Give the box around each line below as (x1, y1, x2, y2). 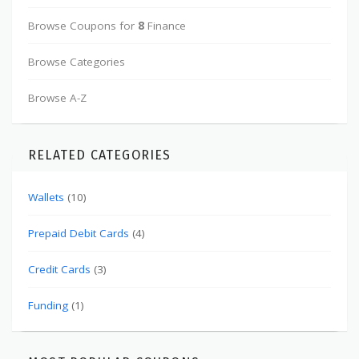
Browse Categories (28, 54, 125, 70)
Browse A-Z (28, 91, 87, 106)
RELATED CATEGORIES (28, 147, 171, 163)
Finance (144, 18, 186, 34)
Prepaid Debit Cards (28, 226, 129, 241)
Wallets (28, 190, 64, 205)
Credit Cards (28, 262, 91, 277)
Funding (28, 298, 68, 313)
